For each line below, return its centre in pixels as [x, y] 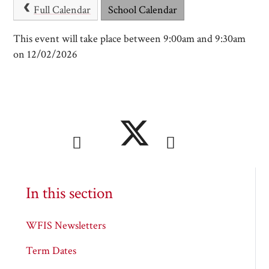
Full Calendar [62, 10]
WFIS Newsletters [65, 226]
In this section [69, 193]
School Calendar [142, 10]
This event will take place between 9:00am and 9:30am [130, 39]
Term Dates [51, 250]
